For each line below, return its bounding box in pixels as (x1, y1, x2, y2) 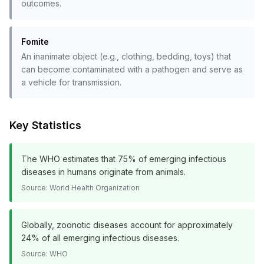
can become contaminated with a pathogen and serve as (21, 64, 243, 74)
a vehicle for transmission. (21, 77, 121, 87)
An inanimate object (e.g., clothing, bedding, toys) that (21, 51, 231, 61)
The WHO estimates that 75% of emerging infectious (21, 154, 226, 164)
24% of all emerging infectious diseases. (21, 233, 179, 243)
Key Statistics (9, 119, 81, 131)
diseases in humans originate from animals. (21, 167, 186, 177)
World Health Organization (49, 183, 140, 192)
